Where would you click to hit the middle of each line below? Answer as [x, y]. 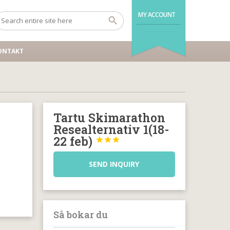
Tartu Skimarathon [109, 118]
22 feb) [74, 141]
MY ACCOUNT [157, 15]
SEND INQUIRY [114, 164]
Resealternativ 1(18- [111, 129]
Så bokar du [80, 215]
